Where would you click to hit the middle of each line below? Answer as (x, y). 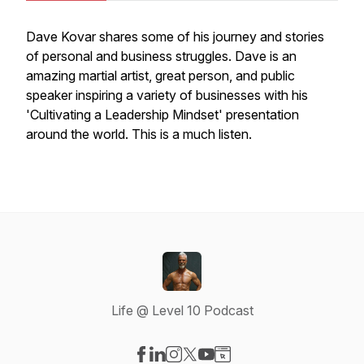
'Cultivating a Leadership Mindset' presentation (162, 115)
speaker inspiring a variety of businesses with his (167, 95)
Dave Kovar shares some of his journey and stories (175, 37)
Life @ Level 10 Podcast (182, 310)
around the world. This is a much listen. (141, 134)
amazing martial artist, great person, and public (160, 76)
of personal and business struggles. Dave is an (161, 56)
